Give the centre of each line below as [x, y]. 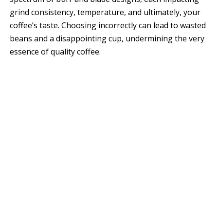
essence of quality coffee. [55, 52]
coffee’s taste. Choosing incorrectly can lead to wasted [108, 26]
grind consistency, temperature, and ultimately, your [105, 12]
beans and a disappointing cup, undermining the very [107, 39]
